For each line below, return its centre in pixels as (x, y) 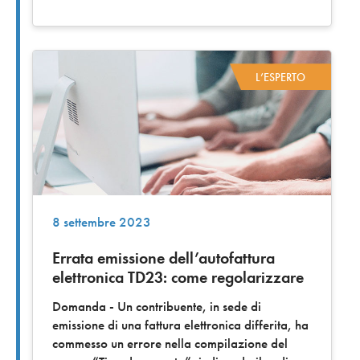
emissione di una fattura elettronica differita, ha (180, 325)
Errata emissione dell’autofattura (164, 258)
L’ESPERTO (280, 77)
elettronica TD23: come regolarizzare (178, 277)
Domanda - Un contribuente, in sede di (157, 306)
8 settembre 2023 (102, 222)
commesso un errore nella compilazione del (170, 343)
